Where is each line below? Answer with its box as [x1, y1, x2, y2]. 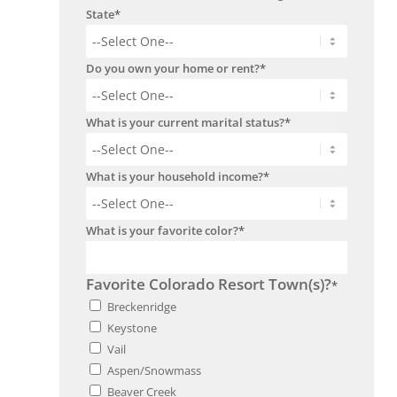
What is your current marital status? [86, 114, 284, 131]
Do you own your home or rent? [86, 60, 260, 77]
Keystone [107, 320, 157, 337]
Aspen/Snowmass [107, 362, 201, 379]
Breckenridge [107, 299, 176, 315]
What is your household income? [86, 168, 263, 185]
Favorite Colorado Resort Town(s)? [86, 274, 331, 295]
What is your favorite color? [86, 222, 238, 239]
